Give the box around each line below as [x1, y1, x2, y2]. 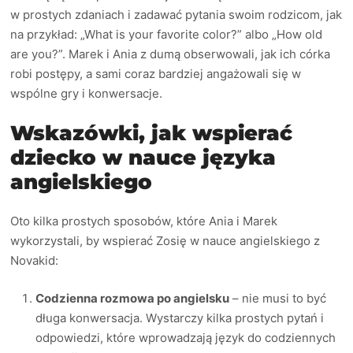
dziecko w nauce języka [10, 144, 277, 170]
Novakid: [10, 253, 59, 269]
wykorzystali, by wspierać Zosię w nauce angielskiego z [10, 233, 321, 249]
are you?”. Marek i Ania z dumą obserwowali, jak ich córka [10, 46, 331, 62]
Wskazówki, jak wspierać [10, 120, 293, 146]
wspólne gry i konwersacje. [10, 86, 163, 102]
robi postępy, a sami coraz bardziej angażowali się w [10, 66, 302, 82]
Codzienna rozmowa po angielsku [35, 290, 230, 306]
